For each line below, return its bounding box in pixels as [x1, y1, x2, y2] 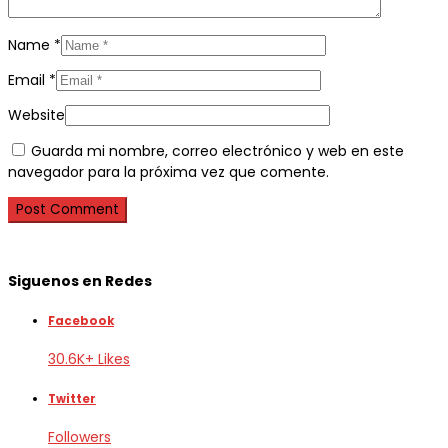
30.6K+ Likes [48, 349, 130, 370]
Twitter [48, 390, 96, 407]
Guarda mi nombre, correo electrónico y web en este [31, 140, 404, 161]
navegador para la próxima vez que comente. [8, 161, 329, 182]
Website [8, 104, 65, 125]
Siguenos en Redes [8, 271, 152, 292]
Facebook [48, 312, 114, 329]
